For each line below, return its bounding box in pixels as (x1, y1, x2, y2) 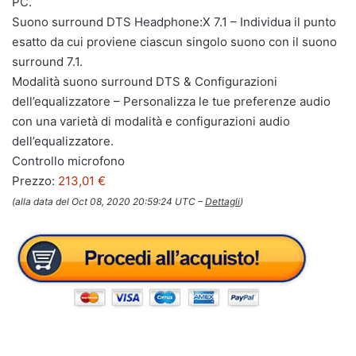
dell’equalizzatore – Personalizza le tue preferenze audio (12, 93, 331, 109)
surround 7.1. (12, 53, 83, 69)
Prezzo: (12, 172, 58, 188)
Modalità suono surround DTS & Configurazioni (12, 73, 277, 89)
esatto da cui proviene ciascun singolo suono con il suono (12, 33, 337, 49)
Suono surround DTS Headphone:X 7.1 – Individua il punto (12, 14, 336, 29)
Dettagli (205, 195, 240, 207)
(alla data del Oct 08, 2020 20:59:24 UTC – (12, 195, 205, 207)
